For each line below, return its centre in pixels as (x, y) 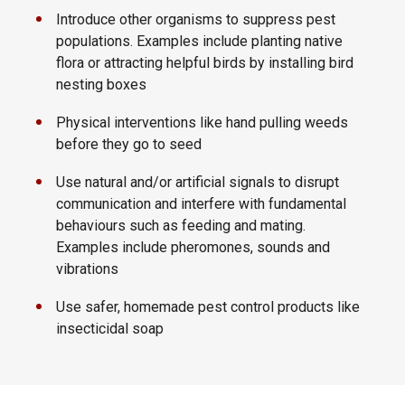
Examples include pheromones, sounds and (193, 247)
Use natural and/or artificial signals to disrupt (198, 182)
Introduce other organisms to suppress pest (196, 19)
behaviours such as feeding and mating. (181, 226)
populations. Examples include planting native (199, 41)
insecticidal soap (110, 329)
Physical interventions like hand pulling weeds (202, 122)
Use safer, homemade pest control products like (208, 307)
